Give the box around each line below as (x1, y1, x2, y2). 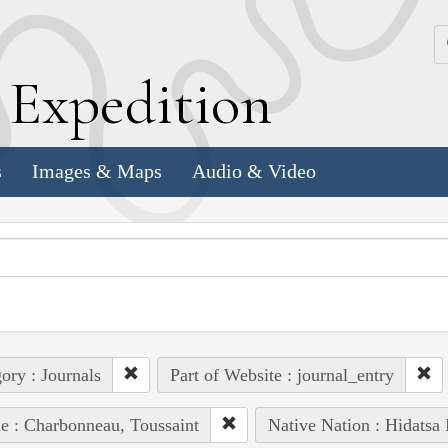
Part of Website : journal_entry (169, 364, 394, 385)
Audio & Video (192, 160, 316, 183)
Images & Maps (32, 160, 162, 183)
